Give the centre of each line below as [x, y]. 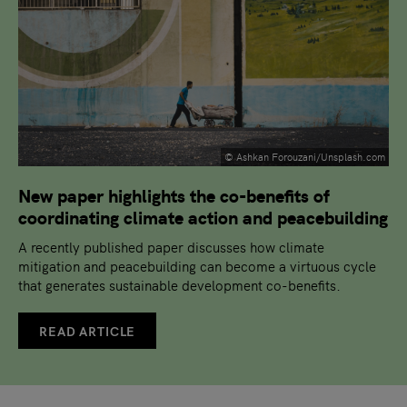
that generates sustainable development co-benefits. [179, 284]
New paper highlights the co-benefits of [174, 194]
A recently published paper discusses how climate [171, 246]
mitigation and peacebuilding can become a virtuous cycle [197, 265]
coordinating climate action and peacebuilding [203, 216]
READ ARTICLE [88, 330]
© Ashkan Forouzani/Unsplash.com [305, 156]
